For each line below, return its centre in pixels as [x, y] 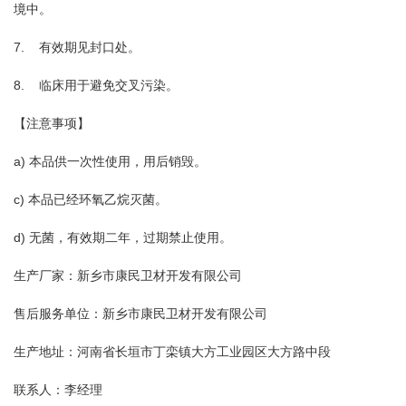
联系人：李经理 [58, 390]
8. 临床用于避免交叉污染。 [96, 85]
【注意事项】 [52, 123]
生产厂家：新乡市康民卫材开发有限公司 [128, 275]
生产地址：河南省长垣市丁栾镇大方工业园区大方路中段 [172, 352]
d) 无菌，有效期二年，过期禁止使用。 [123, 237]
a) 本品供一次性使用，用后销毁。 [110, 161]
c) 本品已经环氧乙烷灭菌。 [91, 199]
